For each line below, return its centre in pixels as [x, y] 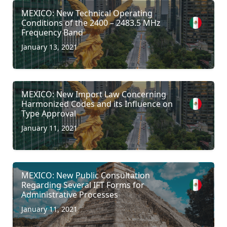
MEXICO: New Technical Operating [87, 13]
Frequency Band [52, 32]
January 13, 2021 [49, 47]
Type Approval [49, 113]
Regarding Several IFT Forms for [83, 185]
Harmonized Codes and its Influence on [97, 104]
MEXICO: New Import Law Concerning [94, 94]
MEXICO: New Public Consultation [86, 175]
